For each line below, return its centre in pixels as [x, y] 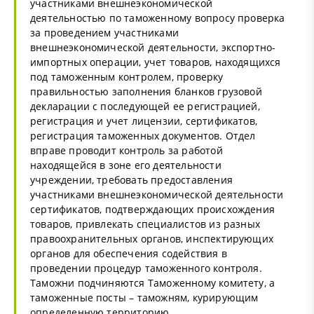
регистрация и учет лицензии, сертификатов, [144, 121]
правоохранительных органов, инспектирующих [152, 238]
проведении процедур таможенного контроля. [146, 268]
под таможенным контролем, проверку [127, 76]
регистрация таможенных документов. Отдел [143, 135]
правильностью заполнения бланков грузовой [146, 91]
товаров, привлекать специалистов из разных [145, 224]
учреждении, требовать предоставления [131, 179]
